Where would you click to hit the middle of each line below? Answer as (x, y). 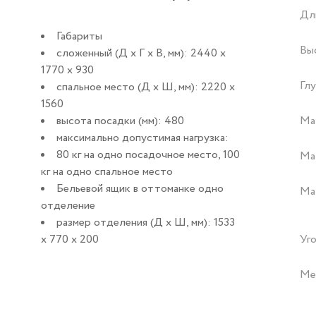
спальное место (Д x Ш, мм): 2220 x (146, 87)
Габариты (80, 36)
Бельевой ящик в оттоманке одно (140, 188)
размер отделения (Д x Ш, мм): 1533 (146, 222)
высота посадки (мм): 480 (121, 121)
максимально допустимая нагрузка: (143, 138)
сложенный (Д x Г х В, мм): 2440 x (141, 53)
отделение (68, 205)
